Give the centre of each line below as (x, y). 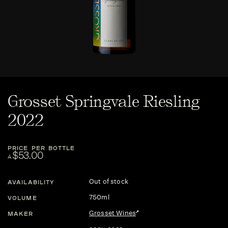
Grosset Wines (112, 213)
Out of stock (109, 181)
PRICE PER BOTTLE (41, 148)
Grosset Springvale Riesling (104, 101)
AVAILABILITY (31, 182)
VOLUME (22, 197)
